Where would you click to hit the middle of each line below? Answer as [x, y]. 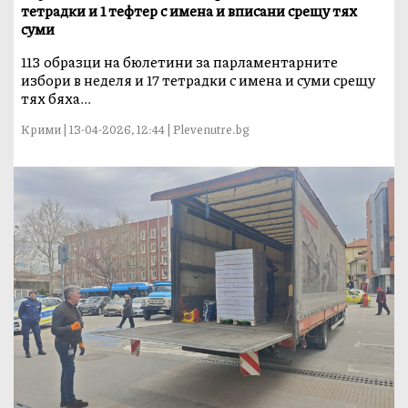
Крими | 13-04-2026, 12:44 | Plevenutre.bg [136, 129]
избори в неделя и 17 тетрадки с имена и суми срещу [199, 79]
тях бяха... [56, 97]
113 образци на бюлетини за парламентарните [180, 61]
